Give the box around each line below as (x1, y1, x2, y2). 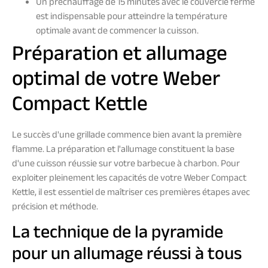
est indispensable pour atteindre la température (36, 10, 227, 26)
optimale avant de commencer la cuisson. (36, 24, 199, 41)
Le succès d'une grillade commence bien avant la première (12, 128, 242, 145)
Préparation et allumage (12, 39, 227, 75)
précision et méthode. (12, 200, 98, 217)
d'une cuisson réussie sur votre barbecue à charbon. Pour (12, 157, 240, 173)
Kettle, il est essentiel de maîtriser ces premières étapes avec (12, 185, 250, 202)
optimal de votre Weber (12, 64, 220, 100)
